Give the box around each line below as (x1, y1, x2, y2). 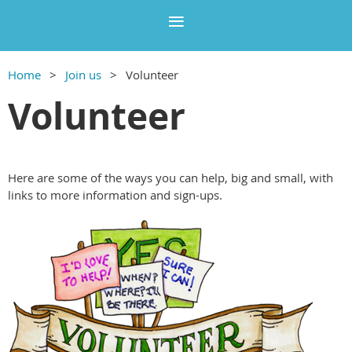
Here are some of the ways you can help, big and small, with (8, 169, 333, 185)
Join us (65, 66, 101, 82)
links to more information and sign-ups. (8, 186, 222, 203)
